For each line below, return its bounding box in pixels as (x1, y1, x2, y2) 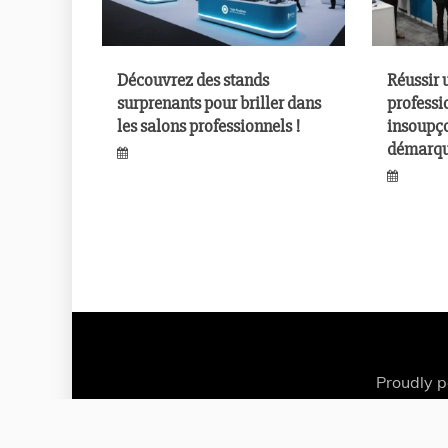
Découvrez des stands (117, 68, 269, 91)
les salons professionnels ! (117, 114, 300, 137)
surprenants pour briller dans (117, 91, 321, 114)
